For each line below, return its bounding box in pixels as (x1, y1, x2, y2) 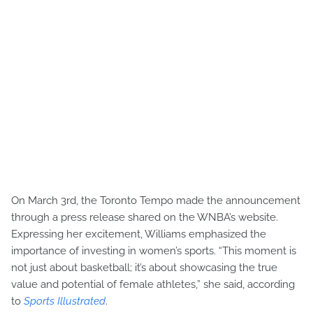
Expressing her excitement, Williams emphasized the (11, 228, 266, 241)
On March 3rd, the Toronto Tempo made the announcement (11, 194, 300, 208)
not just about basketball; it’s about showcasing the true (11, 261, 277, 275)
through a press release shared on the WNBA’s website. (11, 211, 278, 224)
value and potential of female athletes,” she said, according (11, 278, 295, 291)
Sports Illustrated (24, 295, 105, 308)
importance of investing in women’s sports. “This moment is (11, 245, 296, 258)
